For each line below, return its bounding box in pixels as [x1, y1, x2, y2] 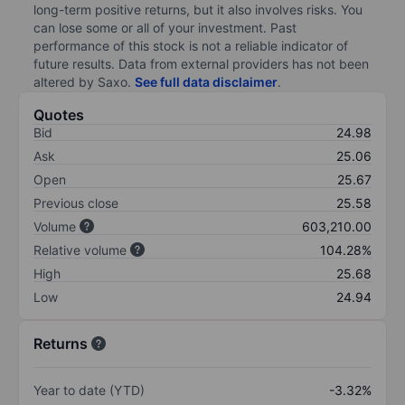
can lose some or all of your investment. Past [33, 19, 297, 35]
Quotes [33, 105, 84, 124]
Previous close [33, 194, 118, 211]
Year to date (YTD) [33, 381, 145, 398]
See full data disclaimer [135, 73, 278, 89]
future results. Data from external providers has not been [33, 55, 369, 71]
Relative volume [33, 241, 127, 258]
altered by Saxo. [33, 73, 135, 89]
